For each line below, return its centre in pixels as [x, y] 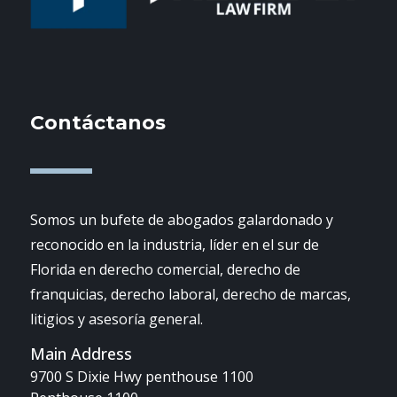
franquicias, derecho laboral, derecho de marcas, [191, 294]
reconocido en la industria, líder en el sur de [175, 245]
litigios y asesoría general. [117, 319]
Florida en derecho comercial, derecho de [166, 269]
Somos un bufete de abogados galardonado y [182, 220]
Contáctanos [98, 123]
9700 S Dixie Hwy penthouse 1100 [142, 377]
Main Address [82, 354]
